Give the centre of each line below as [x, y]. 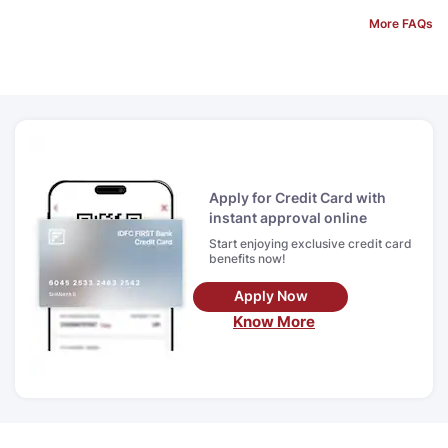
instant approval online [288, 217]
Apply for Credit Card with [297, 197]
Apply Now [270, 295]
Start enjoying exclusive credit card [310, 243]
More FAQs [401, 24]
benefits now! [247, 258]
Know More [274, 321]
